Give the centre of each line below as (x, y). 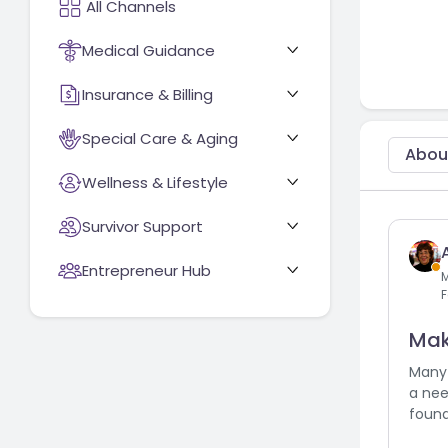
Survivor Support (142, 226)
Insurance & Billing (147, 94)
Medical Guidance (148, 50)
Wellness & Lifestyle (155, 182)
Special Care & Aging (160, 138)
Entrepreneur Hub (146, 270)
